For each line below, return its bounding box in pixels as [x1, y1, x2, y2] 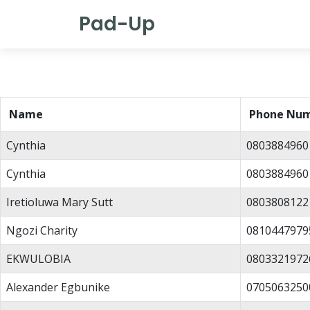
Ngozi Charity [6, 223, 77, 238]
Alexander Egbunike [6, 280, 110, 295]
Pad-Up [79, 10, 155, 37]
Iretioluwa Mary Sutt [6, 194, 113, 210]
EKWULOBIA [6, 251, 71, 266]
